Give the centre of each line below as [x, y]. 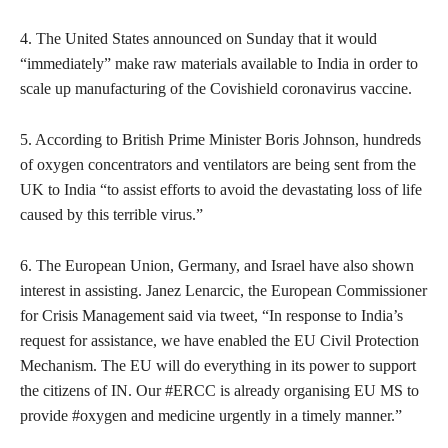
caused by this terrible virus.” [111, 214]
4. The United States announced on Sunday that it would [198, 38]
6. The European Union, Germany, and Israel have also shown [217, 265]
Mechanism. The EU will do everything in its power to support [218, 365]
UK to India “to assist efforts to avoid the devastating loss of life [221, 189]
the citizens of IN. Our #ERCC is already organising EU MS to [219, 390]
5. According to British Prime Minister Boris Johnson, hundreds [220, 139]
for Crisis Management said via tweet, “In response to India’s [211, 315]
